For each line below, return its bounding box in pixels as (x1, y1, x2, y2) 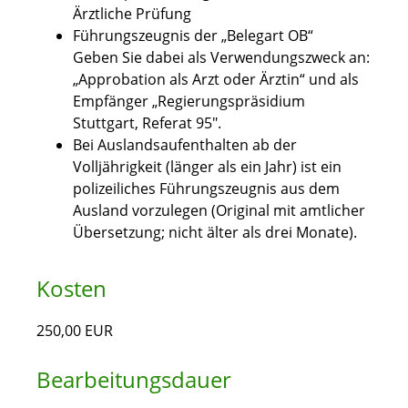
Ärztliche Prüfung (73, 4, 191, 25)
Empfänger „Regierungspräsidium (73, 91, 305, 112)
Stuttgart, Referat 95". (73, 113, 221, 134)
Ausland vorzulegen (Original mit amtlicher (73, 200, 365, 221)
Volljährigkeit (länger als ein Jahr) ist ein (73, 157, 342, 178)
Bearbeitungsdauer (36, 364, 231, 395)
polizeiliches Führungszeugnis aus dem (73, 178, 340, 199)
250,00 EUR (36, 321, 113, 342)
